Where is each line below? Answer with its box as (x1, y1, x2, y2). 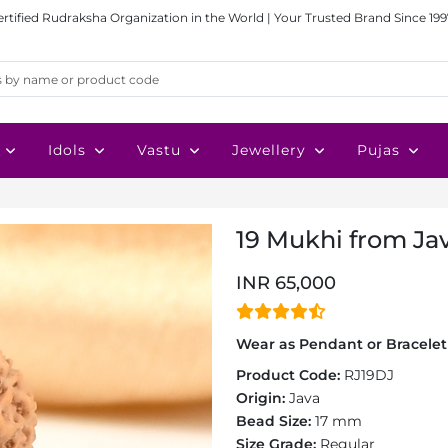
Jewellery (232, 141, 306, 159)
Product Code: (236, 366, 344, 384)
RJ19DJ (344, 366, 394, 384)
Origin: (236, 389, 289, 407)
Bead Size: (236, 412, 315, 430)
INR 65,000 (236, 272, 336, 294)
